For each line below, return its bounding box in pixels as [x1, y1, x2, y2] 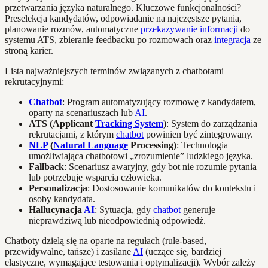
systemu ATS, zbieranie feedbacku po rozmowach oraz [5, 34, 214, 45]
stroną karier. [5, 45, 53, 56]
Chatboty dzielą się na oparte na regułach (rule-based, [5, 235, 206, 246]
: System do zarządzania [166, 118, 257, 129]
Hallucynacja [29, 204, 84, 215]
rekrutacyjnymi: [5, 76, 64, 87]
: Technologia [176, 139, 228, 150]
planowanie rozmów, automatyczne [5, 23, 141, 34]
